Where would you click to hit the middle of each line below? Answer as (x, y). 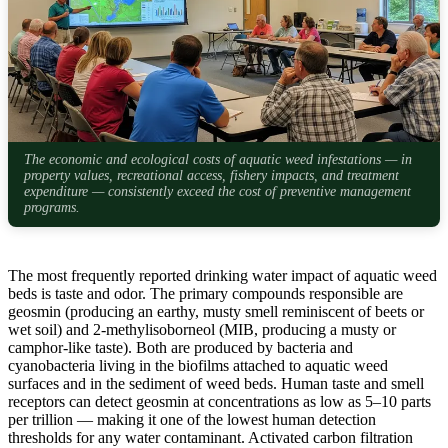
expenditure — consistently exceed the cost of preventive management (217, 192)
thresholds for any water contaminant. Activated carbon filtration (210, 437)
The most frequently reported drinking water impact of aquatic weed (222, 275)
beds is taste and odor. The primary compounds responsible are (205, 293)
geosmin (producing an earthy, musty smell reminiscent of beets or (216, 311)
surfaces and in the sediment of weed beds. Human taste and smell (216, 383)
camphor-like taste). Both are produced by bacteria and (180, 347)
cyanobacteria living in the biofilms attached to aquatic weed (198, 365)
